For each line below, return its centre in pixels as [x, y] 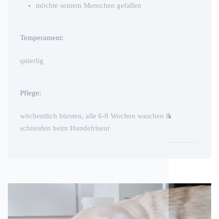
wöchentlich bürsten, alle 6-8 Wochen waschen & [96, 116]
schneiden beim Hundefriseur [65, 128]
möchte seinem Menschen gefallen [88, 6]
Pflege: [31, 93]
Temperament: [42, 38]
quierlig [32, 61]
